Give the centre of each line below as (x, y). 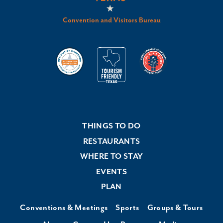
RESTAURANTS (111, 141)
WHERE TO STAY (111, 157)
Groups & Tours (175, 208)
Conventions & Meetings (64, 208)
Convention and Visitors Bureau (111, 21)
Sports (127, 208)
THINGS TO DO (111, 126)
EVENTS (111, 172)
